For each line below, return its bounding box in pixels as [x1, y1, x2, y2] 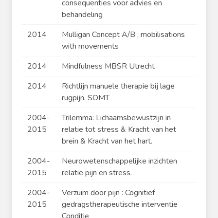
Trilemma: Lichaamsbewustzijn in [62, 112, 171, 124]
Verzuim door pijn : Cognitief [62, 187, 155, 199]
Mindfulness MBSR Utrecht [62, 61, 155, 72]
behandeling [62, 9, 103, 20]
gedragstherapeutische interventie [62, 199, 178, 210]
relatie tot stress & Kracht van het [62, 124, 176, 135]
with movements [62, 41, 119, 52]
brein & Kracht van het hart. [62, 136, 152, 147]
